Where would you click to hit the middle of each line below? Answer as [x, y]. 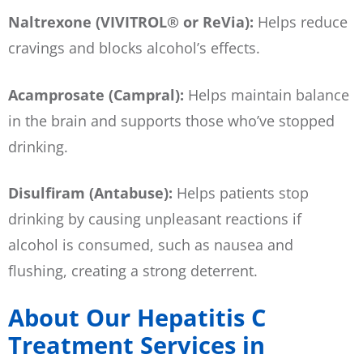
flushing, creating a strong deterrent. [133, 270]
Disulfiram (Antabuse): [92, 192]
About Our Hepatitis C [137, 317]
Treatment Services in [137, 344]
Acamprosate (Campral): [98, 94]
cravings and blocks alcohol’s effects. [134, 48]
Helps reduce [303, 22]
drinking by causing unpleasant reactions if [155, 218]
